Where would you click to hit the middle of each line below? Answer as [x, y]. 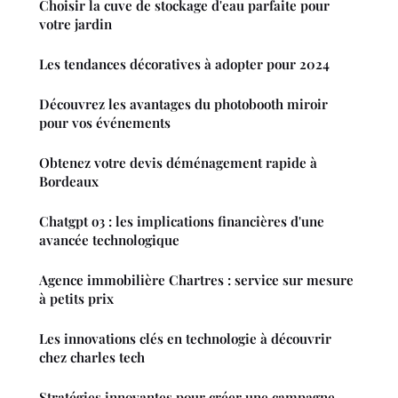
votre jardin [76, 24]
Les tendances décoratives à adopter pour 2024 [184, 64]
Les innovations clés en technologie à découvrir [185, 338]
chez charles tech [92, 357]
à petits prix [76, 298]
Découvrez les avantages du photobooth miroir [183, 103]
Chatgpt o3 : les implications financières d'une [182, 221]
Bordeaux [69, 181]
